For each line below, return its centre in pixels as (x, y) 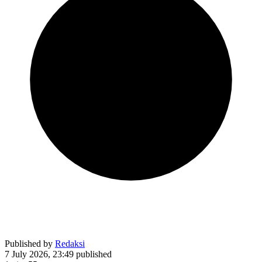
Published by (30, 243)
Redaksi (70, 243)
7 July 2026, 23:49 (39, 254)
